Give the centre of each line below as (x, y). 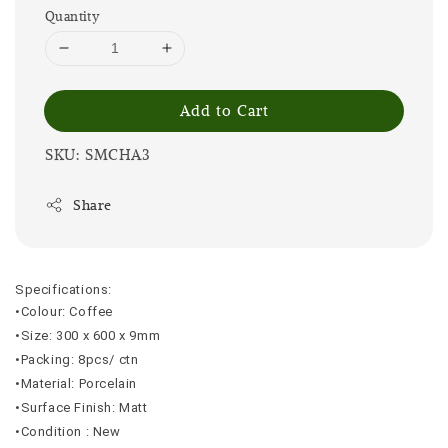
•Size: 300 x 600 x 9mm (88, 335)
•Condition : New (68, 431)
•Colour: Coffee (64, 311)
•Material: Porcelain (76, 383)
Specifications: (63, 289)
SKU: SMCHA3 (98, 153)
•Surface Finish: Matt (81, 407)
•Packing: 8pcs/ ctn (77, 359)
